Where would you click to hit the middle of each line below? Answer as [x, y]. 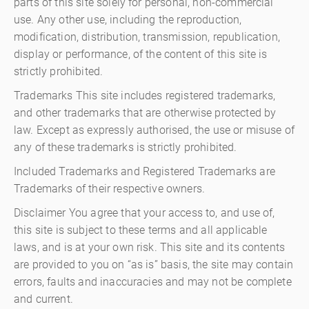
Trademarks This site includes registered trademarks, [145, 96]
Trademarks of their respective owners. [110, 189]
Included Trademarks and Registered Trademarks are [144, 171]
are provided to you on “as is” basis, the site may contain [154, 265]
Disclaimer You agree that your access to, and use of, [144, 213]
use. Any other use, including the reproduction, [128, 20]
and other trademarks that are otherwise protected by [145, 113]
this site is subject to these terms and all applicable [141, 230]
